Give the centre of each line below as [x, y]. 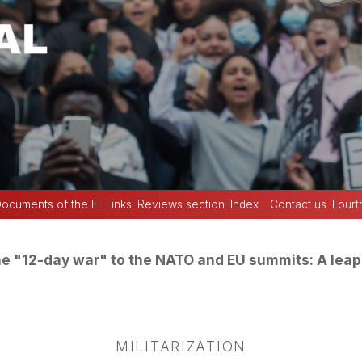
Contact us [298, 205]
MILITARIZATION [181, 347]
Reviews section [181, 205]
